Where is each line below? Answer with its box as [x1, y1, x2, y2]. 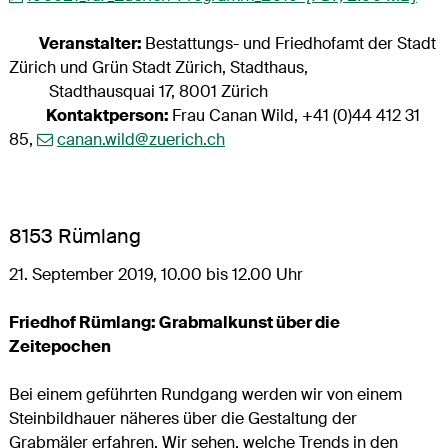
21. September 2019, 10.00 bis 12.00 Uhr [8, 263, 303, 285]
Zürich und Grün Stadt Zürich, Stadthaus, [8, 56, 308, 78]
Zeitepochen [8, 335, 111, 357]
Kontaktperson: [36, 104, 172, 126]
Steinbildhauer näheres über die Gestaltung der [8, 407, 357, 429]
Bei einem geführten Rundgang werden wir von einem [8, 383, 402, 405]
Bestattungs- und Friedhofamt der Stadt [144, 32, 436, 54]
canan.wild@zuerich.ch [56, 128, 225, 150]
